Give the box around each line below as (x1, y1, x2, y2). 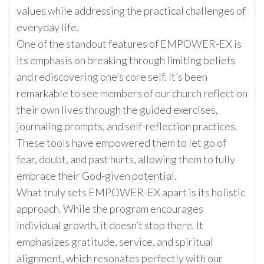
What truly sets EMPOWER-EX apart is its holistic (16, 186, 245, 199)
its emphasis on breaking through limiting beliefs (16, 54, 235, 67)
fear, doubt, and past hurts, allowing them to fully (16, 153, 235, 166)
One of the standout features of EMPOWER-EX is (16, 37, 242, 51)
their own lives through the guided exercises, (16, 103, 218, 117)
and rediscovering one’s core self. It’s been (16, 70, 207, 84)
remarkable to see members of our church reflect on (16, 87, 247, 100)
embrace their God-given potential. (16, 169, 177, 183)
